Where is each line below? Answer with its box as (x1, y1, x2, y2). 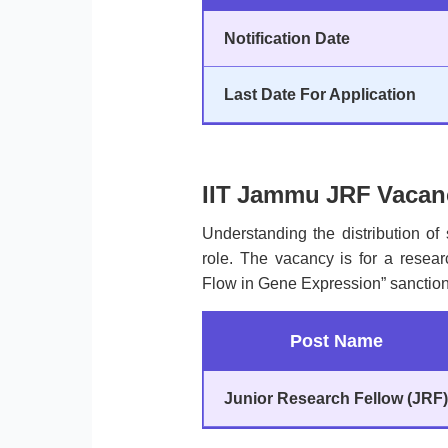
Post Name (289, 331, 383, 352)
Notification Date (223, 30, 350, 48)
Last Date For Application (223, 86, 416, 104)
